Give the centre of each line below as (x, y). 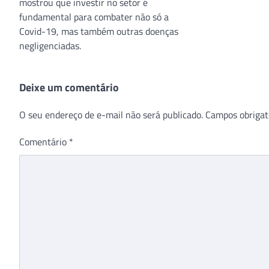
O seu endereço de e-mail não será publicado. (111, 114)
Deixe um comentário (69, 87)
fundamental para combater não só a (94, 17)
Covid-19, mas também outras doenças (99, 31)
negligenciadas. (50, 45)
